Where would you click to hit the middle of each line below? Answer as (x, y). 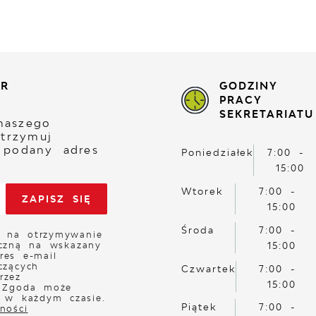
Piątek (199, 307)
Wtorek (202, 192)
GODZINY (248, 85)
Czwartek (208, 268)
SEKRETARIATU (266, 114)
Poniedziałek (218, 153)
